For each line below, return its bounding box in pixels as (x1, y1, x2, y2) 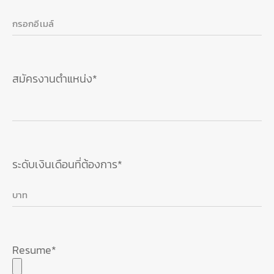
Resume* (12, 242, 56, 259)
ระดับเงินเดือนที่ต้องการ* (12, 156, 122, 173)
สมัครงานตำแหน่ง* (12, 70, 97, 87)
